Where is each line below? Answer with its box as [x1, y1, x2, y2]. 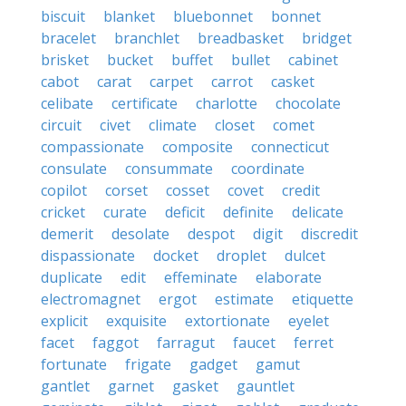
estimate [215, 289, 274, 309]
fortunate [41, 354, 107, 374]
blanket [103, 6, 155, 26]
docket [153, 246, 198, 266]
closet [215, 115, 255, 135]
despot [188, 224, 235, 244]
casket [271, 72, 314, 92]
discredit [301, 224, 358, 244]
